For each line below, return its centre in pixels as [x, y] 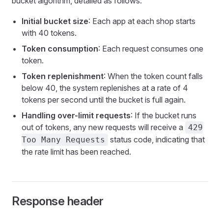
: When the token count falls [153, 76]
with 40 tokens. [49, 33]
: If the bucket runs [164, 115]
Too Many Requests [63, 140]
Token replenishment [63, 76]
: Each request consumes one [151, 49]
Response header [58, 201]
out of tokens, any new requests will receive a [103, 127]
